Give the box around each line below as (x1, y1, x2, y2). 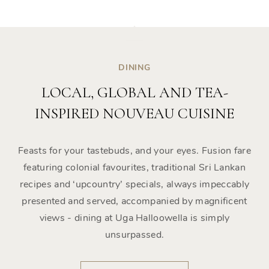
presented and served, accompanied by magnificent (22, 195, 247, 208)
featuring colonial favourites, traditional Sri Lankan (23, 161, 246, 175)
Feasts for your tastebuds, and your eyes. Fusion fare (18, 144, 251, 158)
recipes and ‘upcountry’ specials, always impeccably (19, 178, 250, 192)
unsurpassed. (104, 228, 165, 242)
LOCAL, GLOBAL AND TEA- (41, 83, 228, 102)
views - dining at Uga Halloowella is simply (39, 211, 230, 225)
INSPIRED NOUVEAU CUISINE (35, 104, 234, 123)
